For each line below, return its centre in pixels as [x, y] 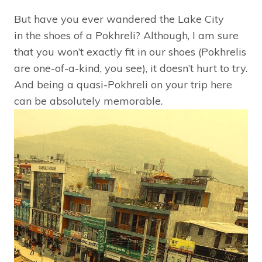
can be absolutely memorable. [88, 101]
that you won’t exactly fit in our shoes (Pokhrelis [130, 52]
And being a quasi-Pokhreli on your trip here [123, 85]
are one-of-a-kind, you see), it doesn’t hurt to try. [131, 68]
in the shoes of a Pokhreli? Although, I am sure [126, 35]
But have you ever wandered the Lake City [119, 19]
